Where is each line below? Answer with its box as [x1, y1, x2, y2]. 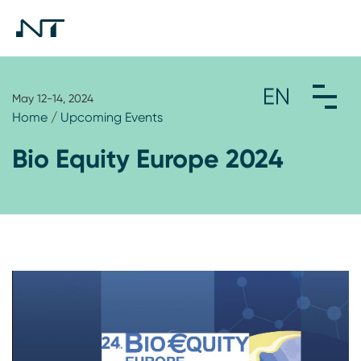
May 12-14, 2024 [12, 92, 93, 105]
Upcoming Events [60, 110, 163, 125]
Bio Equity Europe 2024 [12, 143, 284, 174]
